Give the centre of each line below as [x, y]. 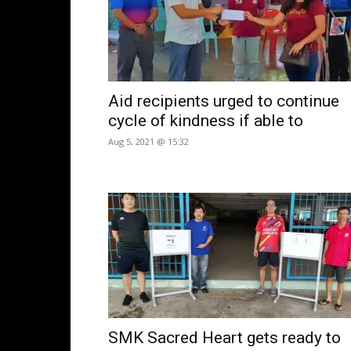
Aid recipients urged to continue [224, 101]
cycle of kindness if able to [206, 121]
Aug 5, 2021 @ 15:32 [148, 141]
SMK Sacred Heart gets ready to [224, 338]
